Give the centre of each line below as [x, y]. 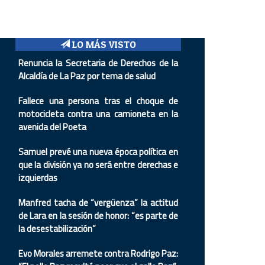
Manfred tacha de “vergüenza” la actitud [98, 203]
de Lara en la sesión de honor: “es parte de [98, 216]
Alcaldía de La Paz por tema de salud [87, 76]
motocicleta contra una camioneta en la [98, 114]
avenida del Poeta [52, 127]
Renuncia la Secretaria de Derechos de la [98, 63]
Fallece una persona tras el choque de [98, 101]
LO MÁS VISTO [103, 44]
